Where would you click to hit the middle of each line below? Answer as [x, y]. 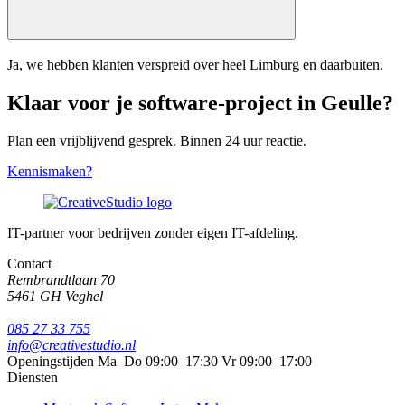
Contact [29, 264]
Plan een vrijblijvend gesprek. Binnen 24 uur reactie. [157, 141]
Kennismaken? [50, 172]
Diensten [33, 378]
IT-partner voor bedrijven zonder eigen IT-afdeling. [153, 233]
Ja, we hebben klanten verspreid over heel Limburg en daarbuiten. [195, 64]
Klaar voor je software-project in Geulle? [200, 103]
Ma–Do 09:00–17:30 [158, 362]
